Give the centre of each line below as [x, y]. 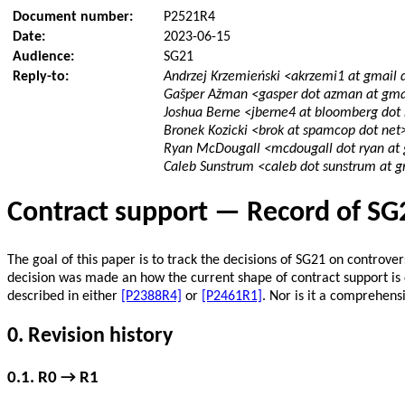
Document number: [77, 17]
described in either [64, 296]
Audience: [47, 57]
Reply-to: [45, 77]
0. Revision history [90, 336]
